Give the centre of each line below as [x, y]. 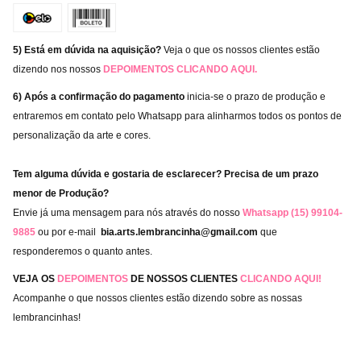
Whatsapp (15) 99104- [293, 213]
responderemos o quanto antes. [83, 252]
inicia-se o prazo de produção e [256, 97]
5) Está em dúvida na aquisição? [88, 50]
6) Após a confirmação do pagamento [100, 97]
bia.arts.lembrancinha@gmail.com [179, 232]
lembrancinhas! [47, 318]
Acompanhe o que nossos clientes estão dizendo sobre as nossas [158, 299]
